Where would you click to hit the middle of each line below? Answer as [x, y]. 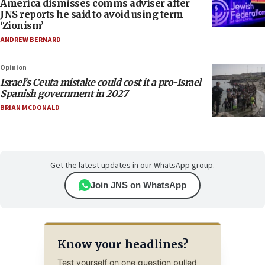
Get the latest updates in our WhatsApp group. [132, 166]
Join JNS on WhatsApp [138, 185]
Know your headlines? [122, 244]
